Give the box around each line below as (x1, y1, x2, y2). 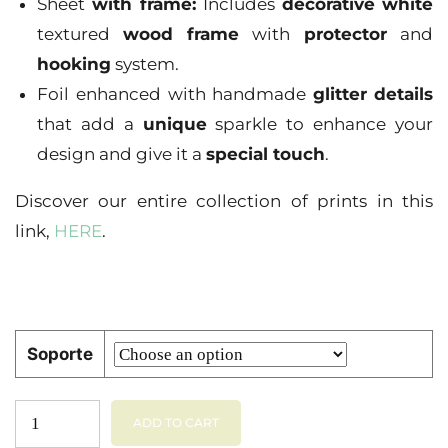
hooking (37, 54, 111, 75)
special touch (206, 144, 325, 165)
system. (111, 54, 179, 75)
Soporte (27, 344, 93, 365)
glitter (313, 84, 368, 105)
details (374, 84, 434, 105)
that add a (37, 114, 143, 135)
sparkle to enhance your (206, 114, 434, 135)
